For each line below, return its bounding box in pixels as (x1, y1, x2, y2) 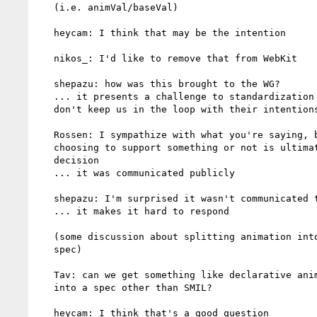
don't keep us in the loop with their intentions (37, 103, 54, 115)
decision (37, 154, 54, 166)
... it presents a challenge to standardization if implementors (37, 91, 54, 102)
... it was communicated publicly (37, 167, 54, 178)
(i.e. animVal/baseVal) (37, 1, 54, 13)
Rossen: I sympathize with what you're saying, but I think (37, 129, 54, 140)
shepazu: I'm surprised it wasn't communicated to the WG (37, 192, 54, 204)
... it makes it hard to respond (37, 205, 54, 217)
